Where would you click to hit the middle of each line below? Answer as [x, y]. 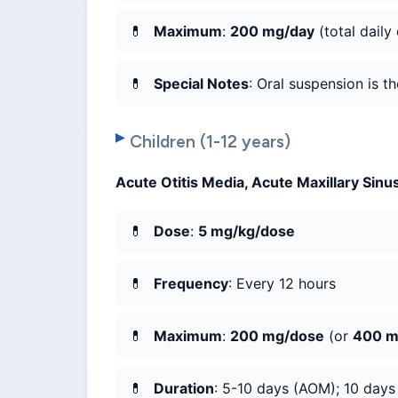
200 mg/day [272, 32]
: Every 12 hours [282, 284]
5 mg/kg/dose [247, 231]
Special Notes [201, 84]
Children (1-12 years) [210, 142]
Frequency [191, 284]
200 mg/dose [277, 336]
